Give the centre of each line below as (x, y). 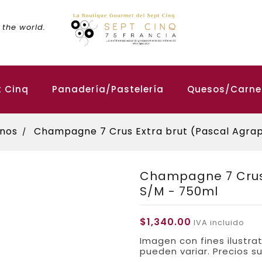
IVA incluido (218, 223)
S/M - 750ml (179, 191)
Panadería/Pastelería (108, 89)
